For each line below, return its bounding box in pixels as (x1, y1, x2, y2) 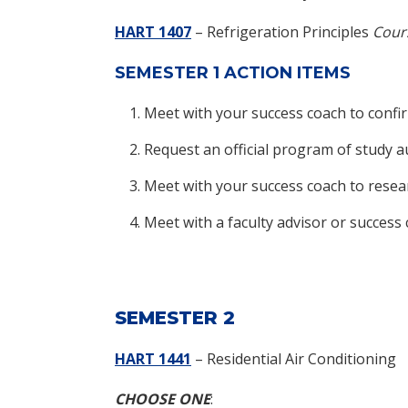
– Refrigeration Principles (191, 21, 372, 42)
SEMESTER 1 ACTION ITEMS (115, 62, 351, 83)
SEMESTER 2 (115, 306, 235, 329)
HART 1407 (115, 21, 191, 42)
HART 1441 (115, 348, 191, 369)
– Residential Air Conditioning (191, 348, 396, 369)
